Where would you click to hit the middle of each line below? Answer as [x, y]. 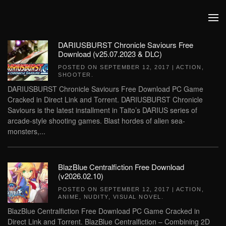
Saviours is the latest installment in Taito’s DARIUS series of [102, 110]
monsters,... [26, 131]
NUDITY [96, 197]
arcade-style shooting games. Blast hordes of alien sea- [96, 121]
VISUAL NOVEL [137, 197]
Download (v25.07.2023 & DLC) [110, 54]
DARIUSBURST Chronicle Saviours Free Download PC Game [105, 89]
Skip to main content [55, 28]
